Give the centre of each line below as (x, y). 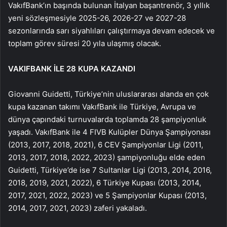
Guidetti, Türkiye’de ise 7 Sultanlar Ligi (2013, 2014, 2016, (110, 170)
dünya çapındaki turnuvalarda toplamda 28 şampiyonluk (107, 119)
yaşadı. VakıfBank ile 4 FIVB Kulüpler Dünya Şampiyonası (109, 132)
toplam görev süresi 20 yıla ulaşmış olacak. (85, 43)
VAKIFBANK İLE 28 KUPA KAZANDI (72, 68)
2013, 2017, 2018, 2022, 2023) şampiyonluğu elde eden (107, 157)
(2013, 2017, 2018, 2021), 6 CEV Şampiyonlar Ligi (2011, (106, 144)
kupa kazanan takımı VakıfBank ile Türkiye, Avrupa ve (102, 106)
